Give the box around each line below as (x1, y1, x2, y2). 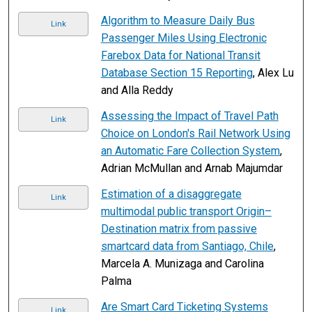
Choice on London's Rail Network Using (100, 126, 290, 140)
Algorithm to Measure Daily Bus (100, 13, 255, 27)
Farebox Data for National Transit (100, 48, 260, 62)
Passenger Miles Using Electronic (100, 31, 267, 45)
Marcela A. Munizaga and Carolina (100, 256, 264, 270)
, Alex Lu (252, 65, 294, 79)
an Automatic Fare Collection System (100, 143, 280, 157)
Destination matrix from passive (100, 221, 257, 235)
